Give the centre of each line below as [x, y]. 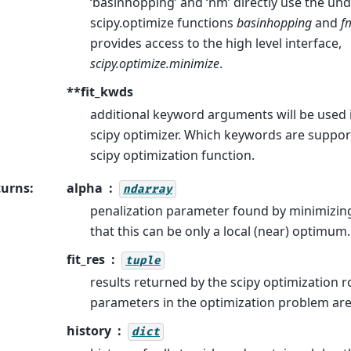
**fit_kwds [100, 91]
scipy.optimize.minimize [155, 63]
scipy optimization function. [172, 155]
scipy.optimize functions [163, 22]
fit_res [86, 259]
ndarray [148, 189]
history [89, 330]
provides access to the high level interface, [216, 43]
